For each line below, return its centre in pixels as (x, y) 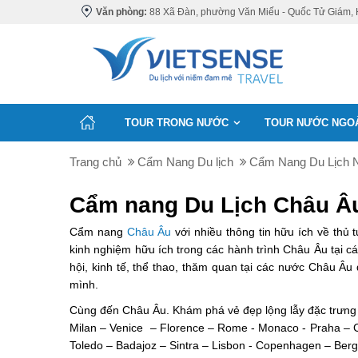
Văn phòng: (121, 12)
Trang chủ (95, 162)
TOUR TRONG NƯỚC (177, 123)
